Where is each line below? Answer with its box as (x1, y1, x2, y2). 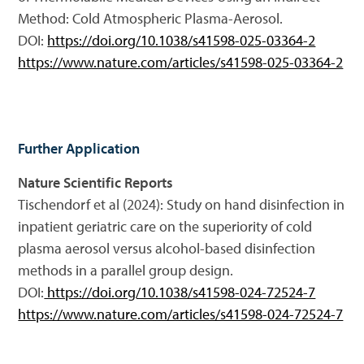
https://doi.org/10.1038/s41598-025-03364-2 (47, 31, 316, 50)
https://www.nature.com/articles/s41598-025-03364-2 (18, 53, 344, 71)
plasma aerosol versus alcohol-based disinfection (18, 239, 316, 258)
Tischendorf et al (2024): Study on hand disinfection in (18, 195, 345, 214)
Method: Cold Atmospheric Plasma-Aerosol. (18, 9, 284, 28)
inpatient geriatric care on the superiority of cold (18, 217, 313, 236)
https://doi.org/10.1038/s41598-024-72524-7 (44, 283, 316, 301)
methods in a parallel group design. (18, 261, 234, 279)
